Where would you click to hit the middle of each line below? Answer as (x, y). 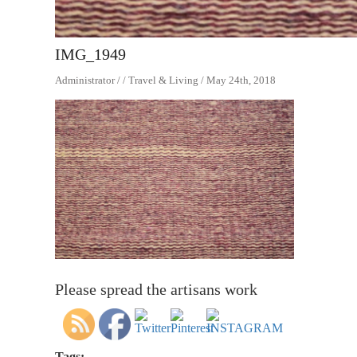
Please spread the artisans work (156, 289)
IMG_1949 (90, 54)
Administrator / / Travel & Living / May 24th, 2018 (165, 80)
